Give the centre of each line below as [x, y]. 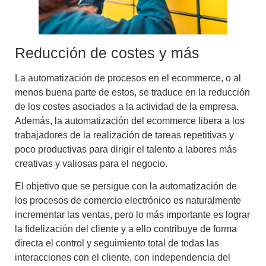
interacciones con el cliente [72, 258]
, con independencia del [180, 258]
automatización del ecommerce [130, 121]
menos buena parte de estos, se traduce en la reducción [132, 92]
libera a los [220, 121]
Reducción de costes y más [107, 53]
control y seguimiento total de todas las [137, 243]
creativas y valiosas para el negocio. [91, 163]
